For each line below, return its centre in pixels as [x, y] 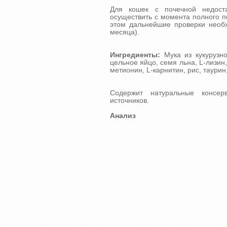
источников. [129, 101]
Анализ [123, 116]
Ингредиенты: [135, 55]
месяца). [125, 32]
